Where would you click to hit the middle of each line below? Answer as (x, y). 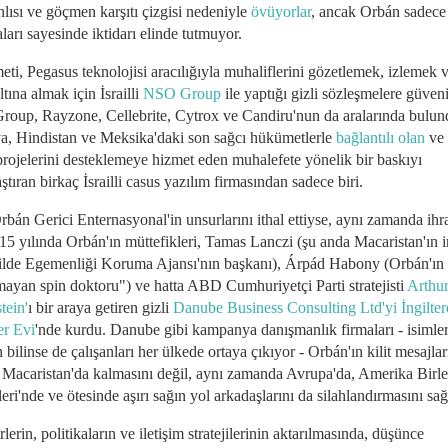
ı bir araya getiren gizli (100, 307)
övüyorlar (281, 11)
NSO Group (184, 93)
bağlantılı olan (380, 137)
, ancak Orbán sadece (378, 11)
